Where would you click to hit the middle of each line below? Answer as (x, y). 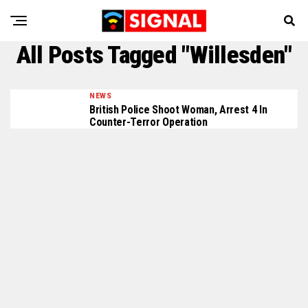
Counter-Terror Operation (148, 122)
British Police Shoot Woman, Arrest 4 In (178, 110)
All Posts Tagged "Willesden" (154, 55)
